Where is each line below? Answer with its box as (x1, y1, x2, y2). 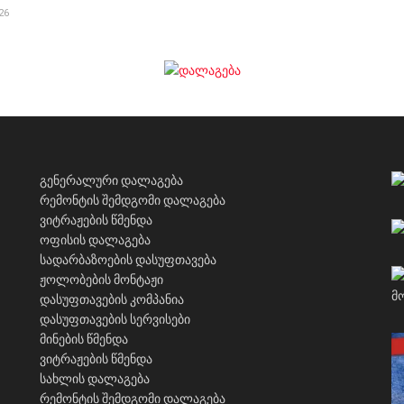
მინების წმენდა (40, 331, 128, 346)
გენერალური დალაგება (40, 172, 183, 188)
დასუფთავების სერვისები (40, 311, 190, 326)
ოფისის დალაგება (40, 232, 151, 247)
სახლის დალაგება (40, 371, 150, 386)
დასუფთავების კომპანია (40, 291, 184, 307)
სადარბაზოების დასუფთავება (40, 252, 216, 267)
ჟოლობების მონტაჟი (40, 271, 163, 287)
